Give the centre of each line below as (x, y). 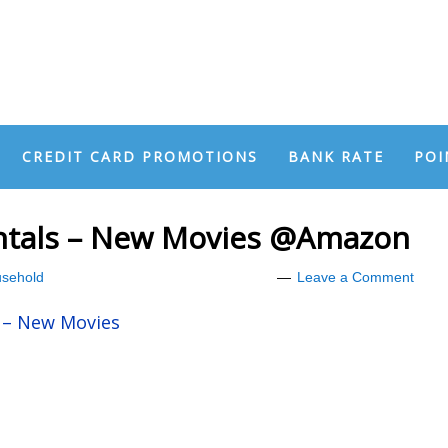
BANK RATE (336, 156)
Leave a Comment (355, 277)
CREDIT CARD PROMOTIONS (140, 156)
